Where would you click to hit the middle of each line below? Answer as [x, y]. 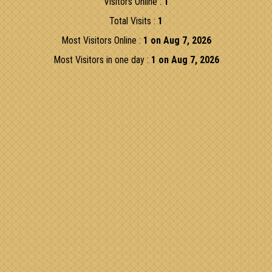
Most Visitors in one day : [102, 60]
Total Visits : [134, 21]
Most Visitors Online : [102, 40]
